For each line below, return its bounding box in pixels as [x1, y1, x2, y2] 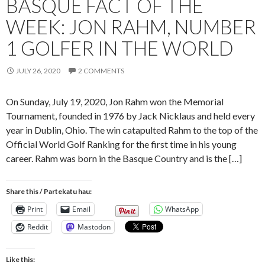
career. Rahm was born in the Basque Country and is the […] [6, 152, 242, 164]
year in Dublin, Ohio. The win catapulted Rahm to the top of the [6, 124, 258, 135]
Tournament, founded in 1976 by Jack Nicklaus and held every [6, 109, 255, 121]
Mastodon [77, 221, 111, 232]
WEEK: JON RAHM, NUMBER [6, 14, 256, 38]
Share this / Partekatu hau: [6, 186, 92, 196]
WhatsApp [165, 203, 199, 214]
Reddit [27, 221, 48, 232]
